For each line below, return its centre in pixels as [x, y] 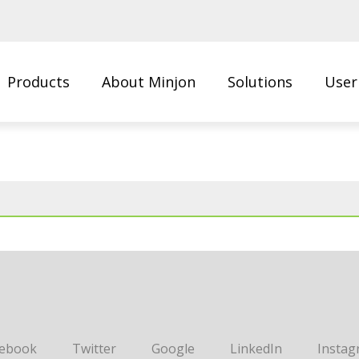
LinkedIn [256, 349]
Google [173, 349]
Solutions [260, 82]
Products [38, 82]
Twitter [94, 349]
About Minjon [149, 82]
